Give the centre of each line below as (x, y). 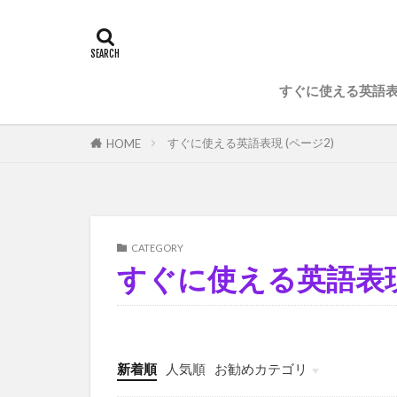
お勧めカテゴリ (261, 369)
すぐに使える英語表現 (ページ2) (251, 143)
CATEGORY (157, 248)
